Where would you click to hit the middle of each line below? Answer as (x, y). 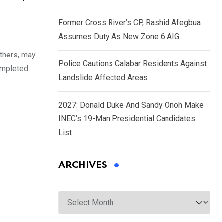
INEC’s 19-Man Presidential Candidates (127, 119)
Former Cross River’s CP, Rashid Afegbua (130, 23)
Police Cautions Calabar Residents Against (133, 64)
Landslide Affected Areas (103, 78)
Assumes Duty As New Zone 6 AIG (119, 37)
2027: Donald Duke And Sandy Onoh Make (131, 105)
